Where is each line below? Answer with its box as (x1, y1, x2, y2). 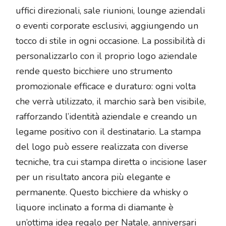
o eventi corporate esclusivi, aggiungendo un (16, 20, 198, 32)
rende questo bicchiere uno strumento (16, 65, 173, 78)
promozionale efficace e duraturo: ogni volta (16, 80, 196, 93)
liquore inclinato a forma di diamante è (16, 201, 174, 214)
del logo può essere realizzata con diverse (16, 141, 188, 153)
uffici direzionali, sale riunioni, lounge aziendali (16, 5, 205, 17)
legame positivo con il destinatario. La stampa (16, 126, 201, 138)
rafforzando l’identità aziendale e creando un (16, 110, 197, 123)
